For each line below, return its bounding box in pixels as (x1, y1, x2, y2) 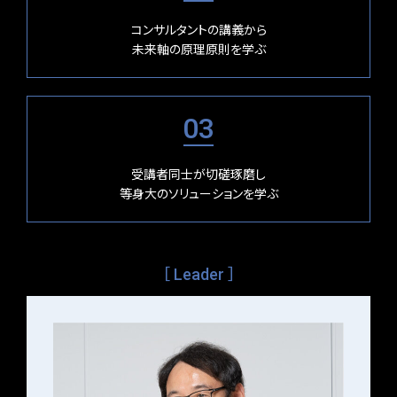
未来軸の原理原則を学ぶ (131, 42, 266, 57)
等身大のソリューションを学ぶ (119, 186, 278, 201)
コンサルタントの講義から (130, 22, 267, 37)
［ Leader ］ (161, 264, 236, 284)
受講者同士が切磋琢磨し (131, 167, 266, 182)
